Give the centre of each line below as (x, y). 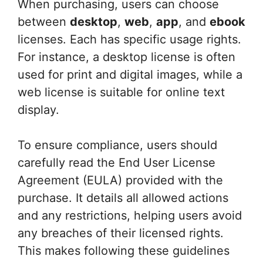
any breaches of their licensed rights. (121, 233)
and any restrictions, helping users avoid (130, 215)
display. (38, 110)
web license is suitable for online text (121, 92)
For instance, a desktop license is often (127, 57)
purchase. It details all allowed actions (123, 198)
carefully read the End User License (117, 163)
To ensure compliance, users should (117, 145)
